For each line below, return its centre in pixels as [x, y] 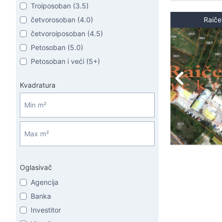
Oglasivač [36, 167]
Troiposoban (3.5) [60, 6]
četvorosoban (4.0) [62, 20]
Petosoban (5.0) [57, 47]
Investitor [46, 210]
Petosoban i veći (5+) [65, 61]
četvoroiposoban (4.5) [67, 33]
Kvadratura [38, 85]
